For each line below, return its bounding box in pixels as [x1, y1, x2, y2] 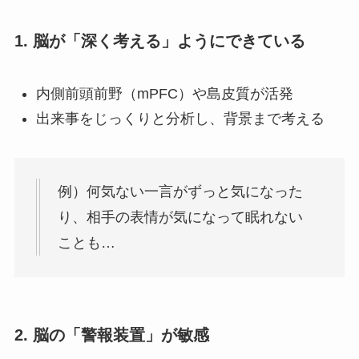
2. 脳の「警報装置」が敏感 [14, 326, 209, 345]
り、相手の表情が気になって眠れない [57, 209, 303, 226]
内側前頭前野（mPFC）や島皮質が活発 [35, 86, 293, 103]
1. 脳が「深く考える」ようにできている [14, 31, 305, 50]
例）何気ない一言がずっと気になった [57, 184, 303, 200]
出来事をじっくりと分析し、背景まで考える [35, 110, 325, 127]
